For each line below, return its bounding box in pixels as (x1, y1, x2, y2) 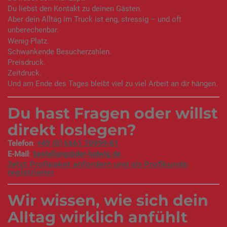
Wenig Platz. (8, 36, 49, 46)
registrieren (8, 167, 54, 177)
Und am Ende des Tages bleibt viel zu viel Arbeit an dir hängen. (8, 79, 218, 88)
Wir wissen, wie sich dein (8, 191, 208, 210)
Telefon (8, 139, 33, 148)
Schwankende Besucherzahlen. (8, 47, 111, 56)
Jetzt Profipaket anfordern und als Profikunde (8, 159, 187, 169)
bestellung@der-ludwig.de (33, 149, 121, 159)
